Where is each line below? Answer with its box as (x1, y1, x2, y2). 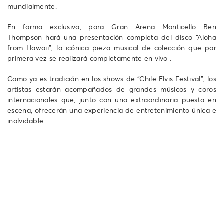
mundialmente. (7, 1, 57, 11)
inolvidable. (7, 116, 45, 126)
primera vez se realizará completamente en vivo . (7, 53, 172, 63)
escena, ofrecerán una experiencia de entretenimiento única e (7, 105, 216, 115)
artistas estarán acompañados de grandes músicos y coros (7, 84, 216, 94)
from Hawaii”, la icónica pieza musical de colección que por (7, 43, 216, 53)
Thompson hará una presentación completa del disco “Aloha (7, 32, 216, 42)
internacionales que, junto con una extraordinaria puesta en (7, 95, 216, 105)
